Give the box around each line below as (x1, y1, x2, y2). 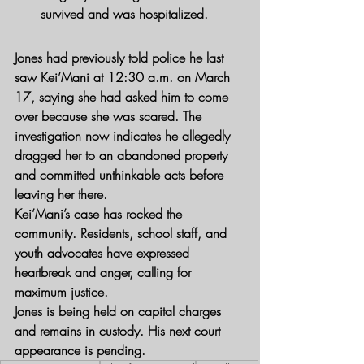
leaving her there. (15, 184, 107, 203)
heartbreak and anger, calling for (15, 262, 195, 281)
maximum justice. (15, 282, 108, 301)
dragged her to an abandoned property (15, 145, 232, 164)
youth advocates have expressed (15, 243, 193, 262)
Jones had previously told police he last (15, 48, 227, 67)
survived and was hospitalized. (41, 4, 208, 23)
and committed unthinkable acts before (15, 165, 227, 184)
